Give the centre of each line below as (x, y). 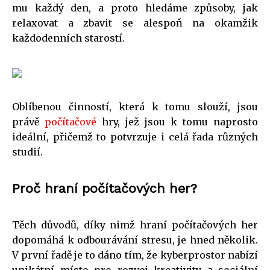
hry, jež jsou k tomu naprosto (177, 121)
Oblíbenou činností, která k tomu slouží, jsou (135, 106)
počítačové (71, 121)
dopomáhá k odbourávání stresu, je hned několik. (135, 240)
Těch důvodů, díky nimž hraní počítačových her (135, 224)
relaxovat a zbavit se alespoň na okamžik (135, 23)
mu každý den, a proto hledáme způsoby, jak (135, 8)
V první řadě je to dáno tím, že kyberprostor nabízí (135, 255)
